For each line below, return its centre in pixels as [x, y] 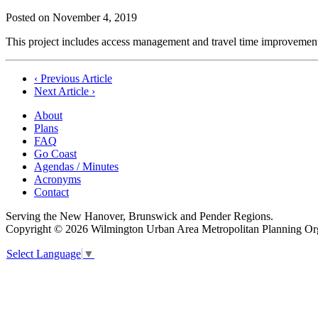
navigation [43, 100]
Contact [51, 192]
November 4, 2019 [95, 17]
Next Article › [65, 91]
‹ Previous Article [73, 78]
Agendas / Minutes [76, 166]
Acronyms [57, 179]
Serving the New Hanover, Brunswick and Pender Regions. [139, 216]
